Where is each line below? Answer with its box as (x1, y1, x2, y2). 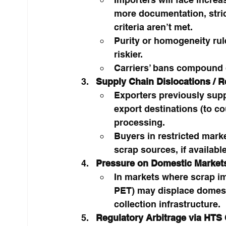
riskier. (114, 48, 143, 60)
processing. (114, 117, 165, 128)
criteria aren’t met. (114, 21, 193, 32)
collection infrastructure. (114, 198, 220, 209)
